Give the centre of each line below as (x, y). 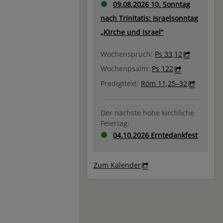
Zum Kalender (117, 165)
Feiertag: (115, 123)
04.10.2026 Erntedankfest (156, 135)
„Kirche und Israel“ (132, 32)
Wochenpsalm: (126, 69)
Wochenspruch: (128, 54)
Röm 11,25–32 (164, 83)
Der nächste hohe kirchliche (148, 112)
